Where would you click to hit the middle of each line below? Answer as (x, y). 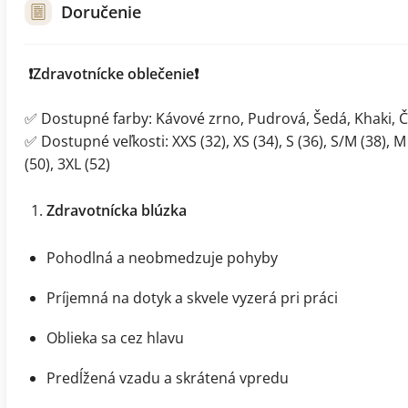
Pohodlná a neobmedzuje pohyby (162, 257)
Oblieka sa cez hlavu (115, 337)
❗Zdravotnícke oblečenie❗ (113, 73)
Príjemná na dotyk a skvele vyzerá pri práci (192, 297)
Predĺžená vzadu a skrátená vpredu (168, 377)
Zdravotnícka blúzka (117, 210)
